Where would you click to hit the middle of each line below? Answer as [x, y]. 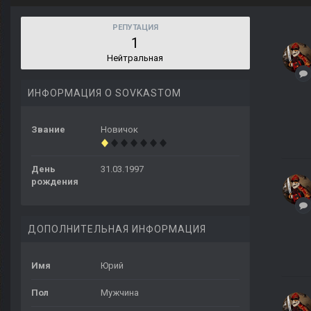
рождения [55, 182]
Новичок [119, 130]
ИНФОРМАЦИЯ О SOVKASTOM [104, 93]
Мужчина [120, 293]
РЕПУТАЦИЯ [135, 28]
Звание [48, 130]
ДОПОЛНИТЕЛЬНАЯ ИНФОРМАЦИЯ [117, 229]
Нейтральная [135, 58]
